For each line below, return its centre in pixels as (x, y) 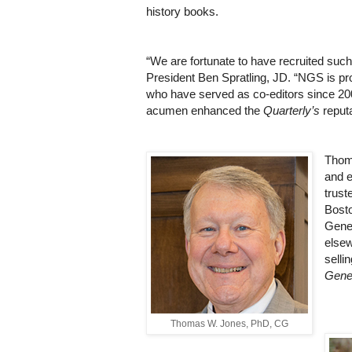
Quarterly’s (291, 111)
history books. (182, 12)
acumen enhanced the (205, 111)
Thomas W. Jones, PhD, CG (229, 324)
